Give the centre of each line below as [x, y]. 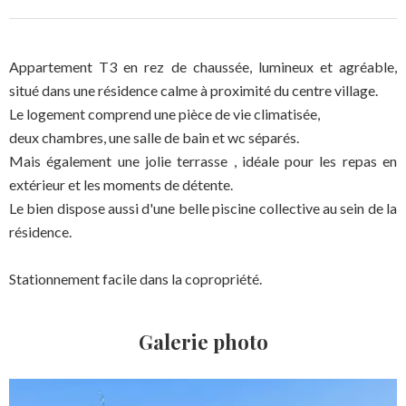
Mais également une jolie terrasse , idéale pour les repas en [203, 161]
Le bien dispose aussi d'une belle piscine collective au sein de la [203, 208]
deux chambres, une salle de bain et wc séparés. [154, 137]
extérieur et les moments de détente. [121, 184]
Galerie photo [203, 342]
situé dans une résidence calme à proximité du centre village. [193, 90]
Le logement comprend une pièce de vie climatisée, [164, 114]
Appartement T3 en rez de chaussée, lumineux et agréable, [203, 67]
